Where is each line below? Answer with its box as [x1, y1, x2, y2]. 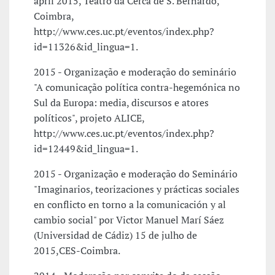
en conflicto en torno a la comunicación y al [34, 198, 226, 212]
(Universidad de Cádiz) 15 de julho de [34, 228, 197, 242]
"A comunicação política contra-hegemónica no [34, 80, 240, 95]
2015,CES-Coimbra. [34, 244, 120, 258]
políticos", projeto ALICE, [34, 111, 144, 125]
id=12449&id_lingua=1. [34, 142, 138, 156]
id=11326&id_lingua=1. [34, 40, 138, 54]
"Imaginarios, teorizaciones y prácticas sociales [34, 182, 239, 196]
